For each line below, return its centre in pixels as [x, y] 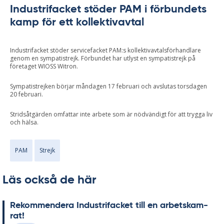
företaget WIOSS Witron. [44, 66]
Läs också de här [49, 180]
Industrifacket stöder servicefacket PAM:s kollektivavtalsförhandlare [105, 50]
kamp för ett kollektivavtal [77, 22]
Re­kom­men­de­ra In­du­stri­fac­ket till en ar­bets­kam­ [109, 206]
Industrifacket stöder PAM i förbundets [108, 9]
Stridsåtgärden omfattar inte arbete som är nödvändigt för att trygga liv [111, 114]
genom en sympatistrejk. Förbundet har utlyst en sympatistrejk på [103, 58]
